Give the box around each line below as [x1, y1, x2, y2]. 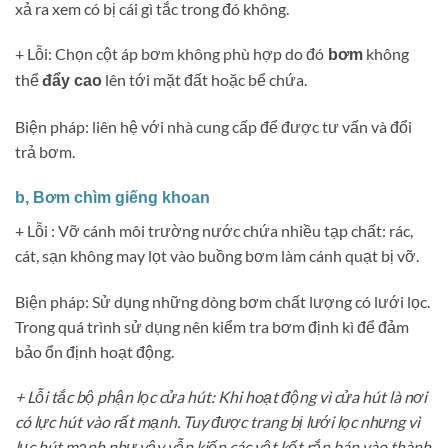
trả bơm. [15, 142, 75, 162]
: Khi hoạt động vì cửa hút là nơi [211, 387, 427, 407]
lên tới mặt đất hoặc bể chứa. [102, 70, 307, 90]
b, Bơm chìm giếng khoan [15, 188, 210, 206]
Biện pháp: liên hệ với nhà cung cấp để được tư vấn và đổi [15, 117, 412, 137]
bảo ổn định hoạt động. [15, 341, 174, 361]
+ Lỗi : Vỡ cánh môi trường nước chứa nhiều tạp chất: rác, [15, 220, 413, 240]
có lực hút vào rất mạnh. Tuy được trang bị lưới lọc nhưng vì [15, 412, 420, 432]
